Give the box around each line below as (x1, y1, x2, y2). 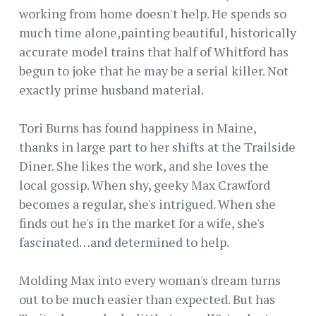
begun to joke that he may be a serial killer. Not (19, 61, 288, 79)
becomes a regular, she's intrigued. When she (19, 195, 276, 212)
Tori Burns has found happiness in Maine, (19, 119, 256, 136)
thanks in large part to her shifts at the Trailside (19, 138, 296, 155)
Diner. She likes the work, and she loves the (19, 157, 269, 174)
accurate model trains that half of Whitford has (19, 42, 288, 60)
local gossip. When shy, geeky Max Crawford (19, 176, 270, 193)
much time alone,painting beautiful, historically (19, 23, 296, 41)
